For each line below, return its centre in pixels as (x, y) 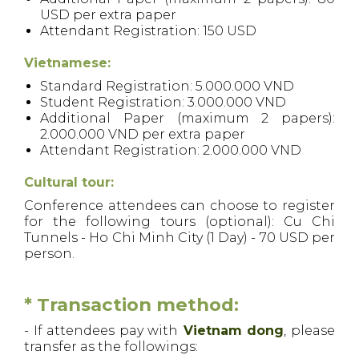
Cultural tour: (69, 182)
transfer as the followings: (113, 346)
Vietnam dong (231, 330)
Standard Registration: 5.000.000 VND (167, 86)
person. (49, 253)
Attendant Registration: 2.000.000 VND (171, 150)
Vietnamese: (67, 63)
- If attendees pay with (101, 330)
